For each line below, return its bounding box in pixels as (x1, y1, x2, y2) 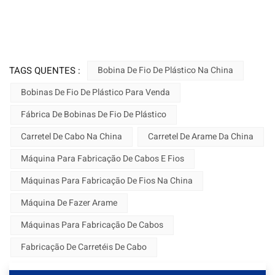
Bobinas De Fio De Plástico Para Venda (21, 86, 170, 99)
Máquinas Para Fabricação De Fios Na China (21, 174, 193, 188)
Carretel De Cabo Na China (21, 130, 122, 144)
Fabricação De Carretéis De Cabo (21, 241, 147, 254)
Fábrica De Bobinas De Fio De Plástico (21, 108, 166, 122)
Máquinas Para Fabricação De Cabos (21, 219, 163, 232)
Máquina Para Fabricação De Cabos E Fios (21, 152, 184, 166)
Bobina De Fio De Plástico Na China (97, 64, 233, 77)
